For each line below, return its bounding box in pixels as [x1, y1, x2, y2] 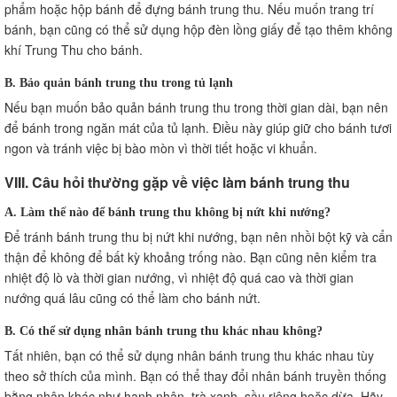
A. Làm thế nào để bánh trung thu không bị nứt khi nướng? [4, 205, 331, 218]
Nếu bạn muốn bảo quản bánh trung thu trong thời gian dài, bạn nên [4, 97, 388, 116]
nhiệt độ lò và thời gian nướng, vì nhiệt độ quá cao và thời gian [4, 268, 354, 286]
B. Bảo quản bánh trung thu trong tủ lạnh [4, 75, 233, 89]
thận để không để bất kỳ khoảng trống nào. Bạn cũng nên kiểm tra [4, 247, 377, 266]
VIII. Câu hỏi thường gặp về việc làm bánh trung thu [4, 171, 350, 192]
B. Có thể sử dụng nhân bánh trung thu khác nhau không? [4, 323, 323, 337]
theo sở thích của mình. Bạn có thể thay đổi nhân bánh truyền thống [4, 366, 386, 385]
